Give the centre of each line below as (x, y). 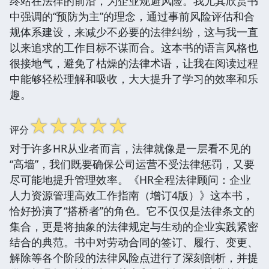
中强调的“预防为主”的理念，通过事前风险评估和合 (132, 16)
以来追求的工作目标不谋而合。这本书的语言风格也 (134, 47)
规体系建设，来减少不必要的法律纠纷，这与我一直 (134, 32)
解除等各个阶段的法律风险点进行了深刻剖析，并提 (134, 257)
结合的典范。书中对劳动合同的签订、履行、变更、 (134, 242)
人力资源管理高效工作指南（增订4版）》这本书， (131, 195)
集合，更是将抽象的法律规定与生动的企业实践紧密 (134, 226)
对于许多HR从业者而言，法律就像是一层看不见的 (130, 148)
